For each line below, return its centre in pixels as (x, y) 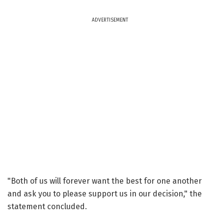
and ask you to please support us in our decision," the (105, 193)
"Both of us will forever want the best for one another (105, 181)
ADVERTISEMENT (110, 20)
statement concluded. (47, 206)
